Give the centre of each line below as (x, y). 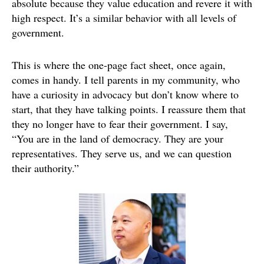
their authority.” (45, 168)
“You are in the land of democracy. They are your (118, 138)
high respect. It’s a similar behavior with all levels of (124, 17)
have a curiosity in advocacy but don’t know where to (125, 94)
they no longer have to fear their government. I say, (120, 123)
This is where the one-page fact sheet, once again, (119, 65)
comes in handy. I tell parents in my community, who (126, 79)
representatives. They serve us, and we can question (122, 153)
